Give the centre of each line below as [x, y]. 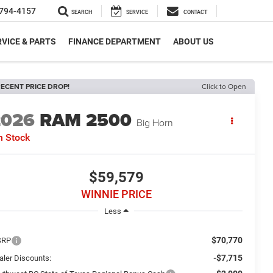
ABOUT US [193, 42]
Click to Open [224, 86]
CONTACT [195, 12]
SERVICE [137, 12]
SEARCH [82, 12]
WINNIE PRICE [116, 194]
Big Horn [155, 123]
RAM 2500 [86, 120]
